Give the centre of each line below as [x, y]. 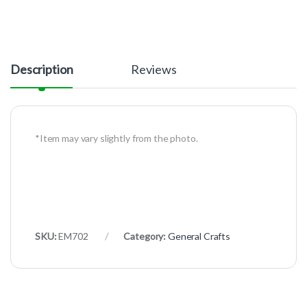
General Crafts [199, 236]
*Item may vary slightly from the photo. [116, 138]
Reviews [154, 70]
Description [42, 70]
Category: [146, 236]
